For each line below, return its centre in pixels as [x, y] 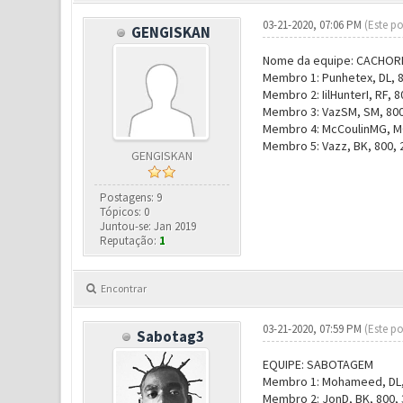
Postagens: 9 [131, 197]
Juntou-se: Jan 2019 [148, 226]
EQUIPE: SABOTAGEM [318, 364]
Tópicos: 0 [125, 212]
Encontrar [123, 288]
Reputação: [130, 241]
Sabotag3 [171, 336]
